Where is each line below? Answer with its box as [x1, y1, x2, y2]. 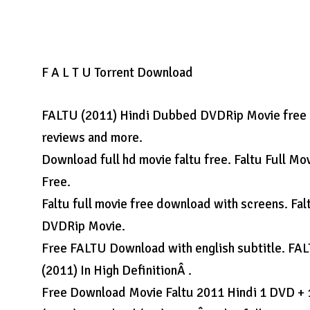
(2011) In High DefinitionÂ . [42, 262, 192, 279]
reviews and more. [42, 129, 143, 146]
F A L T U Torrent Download [42, 64, 194, 81]
